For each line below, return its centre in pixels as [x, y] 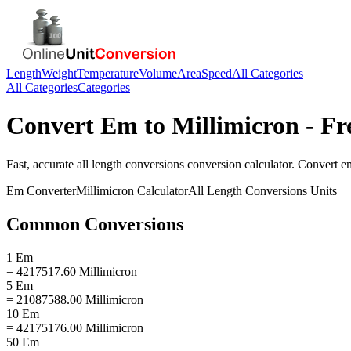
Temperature [108, 73]
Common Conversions [95, 224]
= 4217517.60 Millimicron [72, 271]
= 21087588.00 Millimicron [75, 299]
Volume [158, 73]
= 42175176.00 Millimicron [75, 327]
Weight [59, 73]
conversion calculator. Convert [262, 164]
